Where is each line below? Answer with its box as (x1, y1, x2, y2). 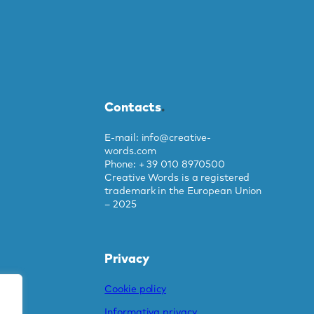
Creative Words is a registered (104, 172, 250, 183)
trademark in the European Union (104, 186, 262, 196)
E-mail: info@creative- (104, 132, 212, 143)
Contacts (104, 101, 161, 114)
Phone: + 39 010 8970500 (104, 159, 226, 170)
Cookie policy (104, 284, 167, 294)
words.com (104, 146, 156, 156)
